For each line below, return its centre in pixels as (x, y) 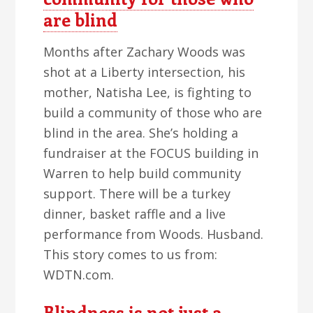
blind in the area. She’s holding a (141, 133)
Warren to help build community (143, 173)
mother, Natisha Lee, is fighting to (148, 92)
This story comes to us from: (131, 254)
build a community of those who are (153, 112)
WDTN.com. (79, 275)
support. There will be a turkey (137, 194)
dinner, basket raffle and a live (135, 214)
